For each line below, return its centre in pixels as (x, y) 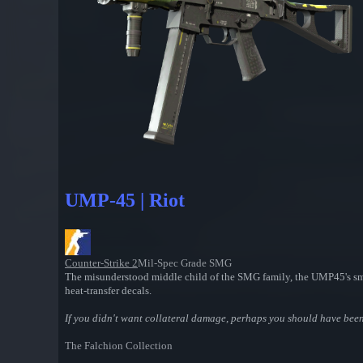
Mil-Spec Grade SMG (185, 263)
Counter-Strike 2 (101, 263)
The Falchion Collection (119, 346)
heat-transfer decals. (108, 291)
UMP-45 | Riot (125, 201)
